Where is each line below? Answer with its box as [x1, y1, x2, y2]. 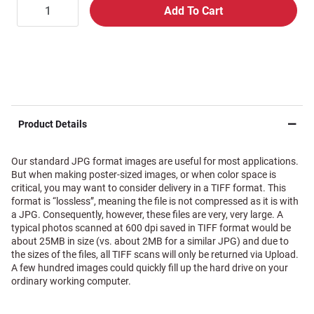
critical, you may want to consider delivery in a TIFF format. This [11, 182, 286, 193]
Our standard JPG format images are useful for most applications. [11, 156, 299, 167]
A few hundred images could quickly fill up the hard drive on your [11, 262, 288, 273]
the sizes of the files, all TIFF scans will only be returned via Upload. [11, 249, 299, 260]
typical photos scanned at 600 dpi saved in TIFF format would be [11, 222, 291, 233]
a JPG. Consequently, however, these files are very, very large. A [11, 209, 283, 220]
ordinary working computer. [11, 275, 131, 287]
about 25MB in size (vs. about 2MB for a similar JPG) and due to [11, 235, 289, 247]
